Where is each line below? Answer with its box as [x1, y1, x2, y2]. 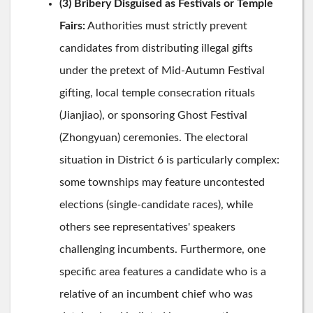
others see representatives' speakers [59, 221, 235, 233]
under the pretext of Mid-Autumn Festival [59, 64, 265, 76]
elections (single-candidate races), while [59, 198, 253, 210]
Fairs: [59, 20, 85, 31]
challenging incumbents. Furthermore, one [59, 243, 265, 255]
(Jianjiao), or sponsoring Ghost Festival [59, 109, 247, 121]
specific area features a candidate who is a [59, 265, 266, 277]
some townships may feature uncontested [59, 176, 265, 188]
